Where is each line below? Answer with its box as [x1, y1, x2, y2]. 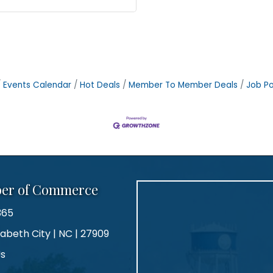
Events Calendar [3, 79, 71, 91]
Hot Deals [80, 79, 120, 91]
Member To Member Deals [129, 79, 238, 91]
